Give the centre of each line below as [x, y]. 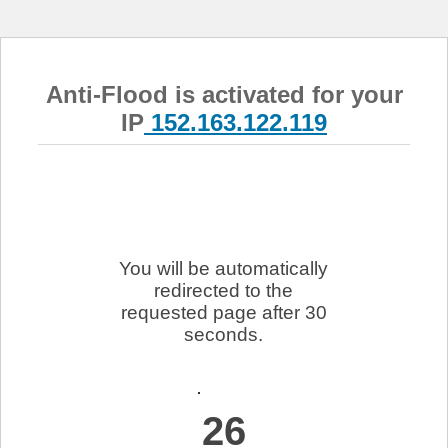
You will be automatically [224, 268]
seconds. [224, 334]
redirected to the [224, 290]
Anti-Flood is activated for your [224, 94]
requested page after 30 [223, 312]
